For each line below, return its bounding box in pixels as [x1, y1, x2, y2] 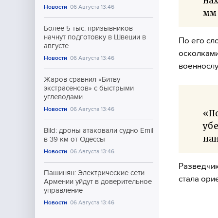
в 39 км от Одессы [44, 135, 105, 143]
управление [44, 186, 83, 194]
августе [44, 42, 69, 50]
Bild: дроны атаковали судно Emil [44, 127, 153, 134]
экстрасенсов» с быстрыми [44, 84, 134, 92]
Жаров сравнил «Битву [44, 75, 120, 83]
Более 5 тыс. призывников [44, 24, 133, 32]
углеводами [44, 93, 83, 101]
